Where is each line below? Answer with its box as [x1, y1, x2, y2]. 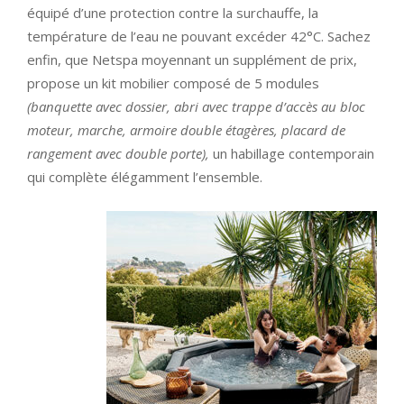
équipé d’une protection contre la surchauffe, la [27, 4, 318, 23]
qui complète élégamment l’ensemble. [27, 168, 262, 187]
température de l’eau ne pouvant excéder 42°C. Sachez [27, 27, 371, 46]
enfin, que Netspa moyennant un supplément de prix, [27, 50, 357, 69]
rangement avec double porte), [27, 144, 209, 163]
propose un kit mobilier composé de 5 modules [27, 74, 319, 93]
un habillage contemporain [209, 144, 374, 163]
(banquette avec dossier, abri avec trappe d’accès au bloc [27, 97, 365, 116]
